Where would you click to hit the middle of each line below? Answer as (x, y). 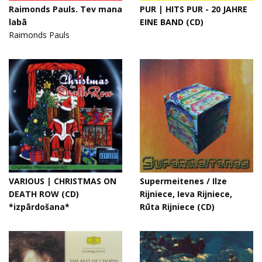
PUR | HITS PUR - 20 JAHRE (194, 9)
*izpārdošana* (39, 207)
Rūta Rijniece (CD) (177, 207)
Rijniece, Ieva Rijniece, (186, 194)
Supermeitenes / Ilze (183, 181)
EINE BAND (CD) (172, 22)
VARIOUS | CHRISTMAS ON (63, 181)
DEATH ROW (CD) (44, 194)
